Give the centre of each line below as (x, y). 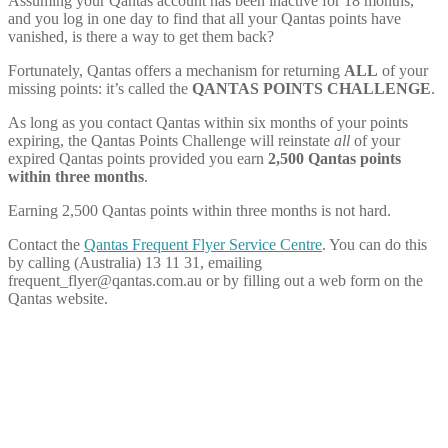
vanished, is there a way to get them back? (141, 36)
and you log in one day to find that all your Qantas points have (204, 18)
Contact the (46, 244)
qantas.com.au (157, 280)
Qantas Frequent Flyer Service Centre (203, 244)
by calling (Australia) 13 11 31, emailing (135, 262)
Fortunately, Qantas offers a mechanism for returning (176, 70)
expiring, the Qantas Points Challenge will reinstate (171, 140)
